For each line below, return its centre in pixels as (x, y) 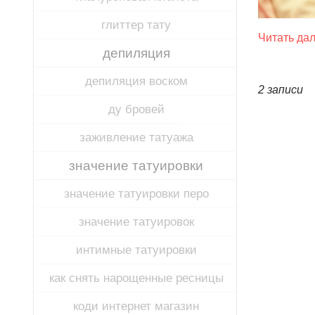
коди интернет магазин (136, 306)
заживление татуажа (136, 137)
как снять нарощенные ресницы (136, 278)
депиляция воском (136, 81)
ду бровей (136, 109)
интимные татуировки (136, 250)
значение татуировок (136, 222)
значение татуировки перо (136, 194)
